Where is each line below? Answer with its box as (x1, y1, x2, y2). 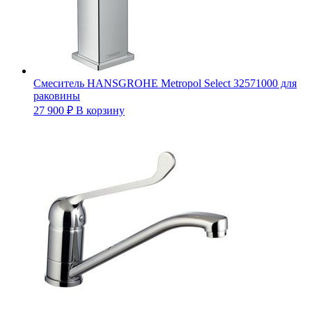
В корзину (76, 104, 125, 116)
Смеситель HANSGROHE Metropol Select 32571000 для (33, 77, 297, 89)
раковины (33, 89, 80, 102)
